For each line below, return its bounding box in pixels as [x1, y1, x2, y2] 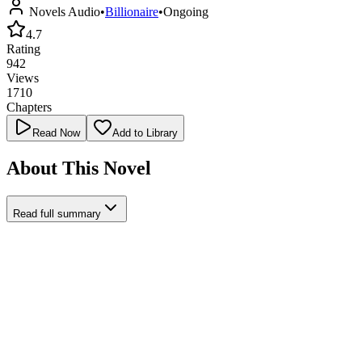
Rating [6, 41, 40, 56]
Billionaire [105, 4, 158, 19]
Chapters [6, 99, 52, 114]
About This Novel [6, 157, 151, 179]
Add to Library [112, 126, 178, 139]
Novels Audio [29, 4, 100, 19]
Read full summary [13, 207, 101, 220]
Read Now [32, 126, 80, 139]
